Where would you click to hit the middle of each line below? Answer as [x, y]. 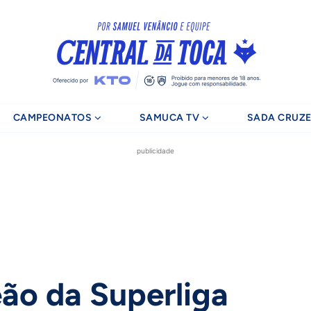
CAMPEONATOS [52, 118]
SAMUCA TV [169, 118]
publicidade [155, 151]
